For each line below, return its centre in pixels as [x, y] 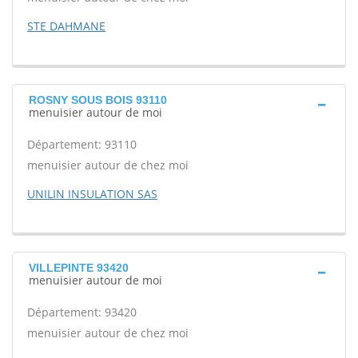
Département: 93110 [82, 144]
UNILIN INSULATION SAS [92, 194]
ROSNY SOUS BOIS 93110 [98, 100]
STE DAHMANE [66, 26]
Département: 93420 [82, 312]
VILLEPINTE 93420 [79, 268]
